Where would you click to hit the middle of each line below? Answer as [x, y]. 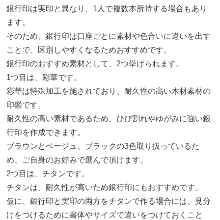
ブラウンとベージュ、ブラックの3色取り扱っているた [103, 146]
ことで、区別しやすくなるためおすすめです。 [89, 50]
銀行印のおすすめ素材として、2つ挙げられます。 [95, 64]
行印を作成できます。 [46, 133]
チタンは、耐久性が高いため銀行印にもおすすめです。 [105, 188]
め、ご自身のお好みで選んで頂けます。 [77, 160]
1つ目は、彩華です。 [44, 78]
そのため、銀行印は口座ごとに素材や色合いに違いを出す [109, 36]
